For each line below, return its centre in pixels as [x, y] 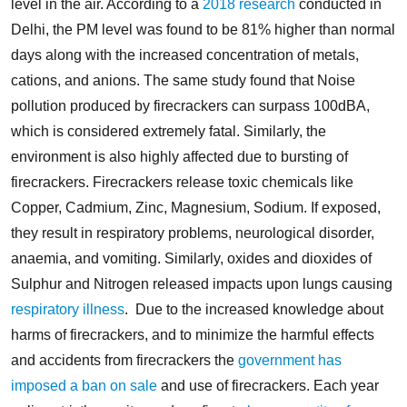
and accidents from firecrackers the [124, 360]
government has [290, 360]
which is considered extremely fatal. [125, 131]
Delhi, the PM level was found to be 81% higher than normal [203, 29]
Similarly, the [285, 131]
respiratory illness [68, 309]
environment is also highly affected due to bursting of [179, 156]
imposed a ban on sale [84, 385]
